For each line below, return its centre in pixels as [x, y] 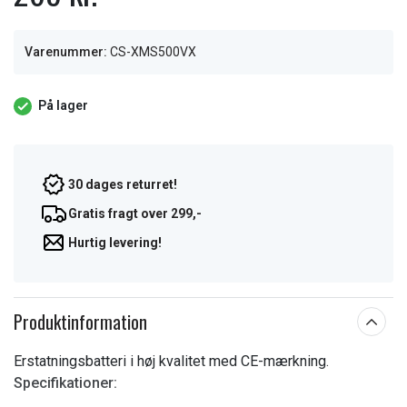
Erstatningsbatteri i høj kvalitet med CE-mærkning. [171, 361]
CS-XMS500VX [153, 52]
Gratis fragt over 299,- [135, 213]
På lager [63, 105]
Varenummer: [66, 52]
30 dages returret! [123, 184]
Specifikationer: [65, 383]
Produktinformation [80, 322]
